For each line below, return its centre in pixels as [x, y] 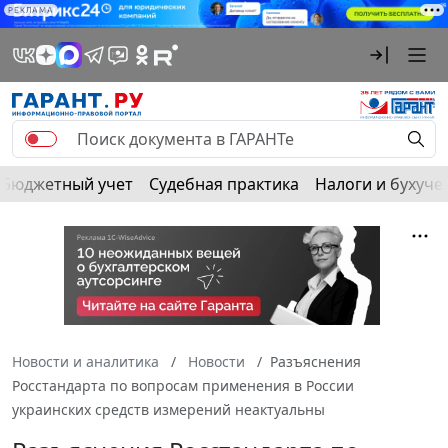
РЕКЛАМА [31, 10]
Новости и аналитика [85, 362]
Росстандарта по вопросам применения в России [183, 386]
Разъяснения [315, 362]
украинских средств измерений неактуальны [168, 410]
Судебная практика [224, 184]
